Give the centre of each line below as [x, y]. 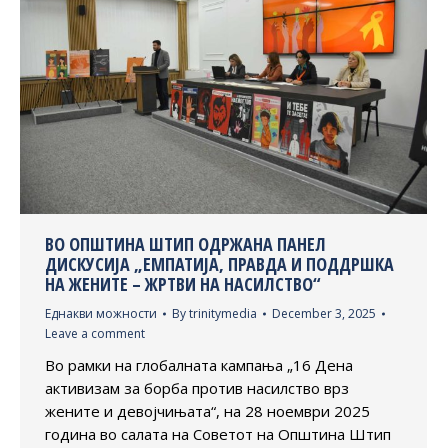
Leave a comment [95, 333]
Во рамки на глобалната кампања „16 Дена [199, 364]
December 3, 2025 [324, 313]
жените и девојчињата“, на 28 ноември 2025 [207, 410]
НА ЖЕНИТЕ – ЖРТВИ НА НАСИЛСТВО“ [183, 283]
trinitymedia [223, 313]
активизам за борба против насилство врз [197, 387]
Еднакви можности [101, 313]
